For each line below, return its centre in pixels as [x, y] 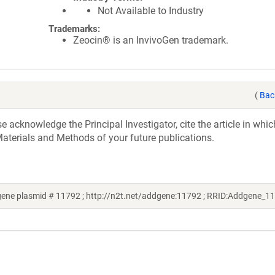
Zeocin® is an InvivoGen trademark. [151, 40]
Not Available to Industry [151, 11]
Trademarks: [74, 29]
